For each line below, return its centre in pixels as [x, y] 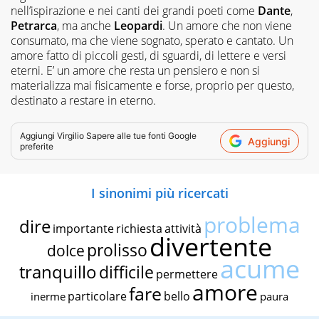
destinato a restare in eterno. [83, 101]
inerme [48, 297]
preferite [37, 147]
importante [83, 229]
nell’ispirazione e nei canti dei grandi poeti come [133, 11]
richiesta [139, 229]
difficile [126, 272]
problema [252, 225]
